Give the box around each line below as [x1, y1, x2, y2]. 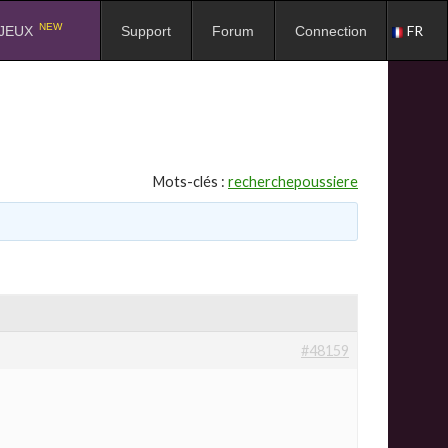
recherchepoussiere [228, 173, 358, 190]
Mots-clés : [153, 173, 228, 190]
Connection [295, 23, 367, 40]
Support [121, 23, 171, 40]
